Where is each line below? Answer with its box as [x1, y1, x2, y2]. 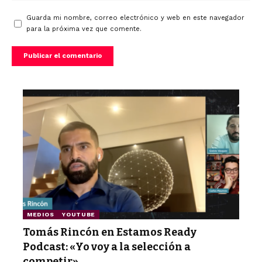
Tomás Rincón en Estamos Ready [23, 226, 196, 239]
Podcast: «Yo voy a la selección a [23, 240, 191, 253]
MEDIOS [27, 211, 54, 218]
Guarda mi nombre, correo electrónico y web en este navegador [26, 14, 244, 22]
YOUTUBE [62, 211, 96, 218]
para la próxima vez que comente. [26, 25, 142, 33]
